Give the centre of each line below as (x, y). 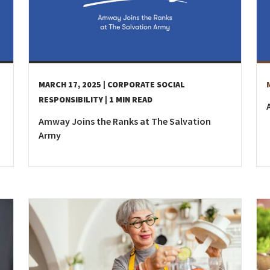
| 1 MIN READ (129, 100)
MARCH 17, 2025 (70, 85)
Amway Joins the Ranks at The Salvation (125, 121)
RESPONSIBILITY (71, 100)
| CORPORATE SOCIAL (144, 85)
